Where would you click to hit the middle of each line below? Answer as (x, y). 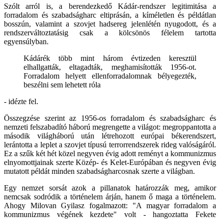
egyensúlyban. (26, 41)
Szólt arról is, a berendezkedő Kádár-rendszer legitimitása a (110, 6)
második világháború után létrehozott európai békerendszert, (110, 136)
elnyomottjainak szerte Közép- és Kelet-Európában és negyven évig (110, 162)
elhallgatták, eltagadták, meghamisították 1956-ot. (110, 67)
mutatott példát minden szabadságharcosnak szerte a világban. (99, 171)
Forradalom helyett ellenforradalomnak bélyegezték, (110, 76)
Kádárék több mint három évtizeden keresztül (110, 58)
